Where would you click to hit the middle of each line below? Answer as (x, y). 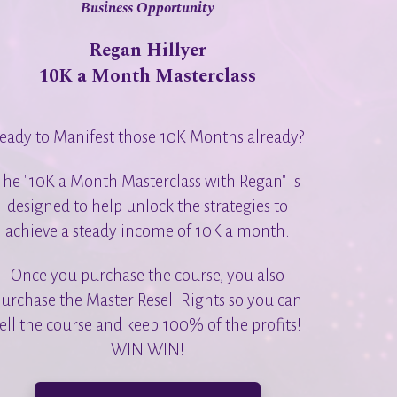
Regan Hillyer (147, 50)
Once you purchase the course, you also (147, 275)
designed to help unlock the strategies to (147, 206)
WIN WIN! (147, 350)
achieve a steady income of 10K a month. (147, 231)
